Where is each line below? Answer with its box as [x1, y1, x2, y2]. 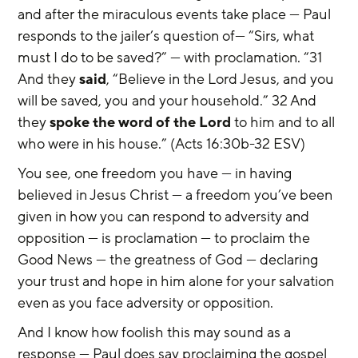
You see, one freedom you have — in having [18, 164, 296, 183]
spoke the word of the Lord [50, 113, 232, 132]
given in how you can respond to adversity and [18, 207, 313, 226]
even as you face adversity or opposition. [18, 293, 274, 312]
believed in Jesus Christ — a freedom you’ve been [18, 185, 336, 205]
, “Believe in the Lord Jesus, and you [106, 70, 338, 89]
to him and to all [231, 113, 339, 132]
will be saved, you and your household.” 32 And [18, 91, 320, 110]
